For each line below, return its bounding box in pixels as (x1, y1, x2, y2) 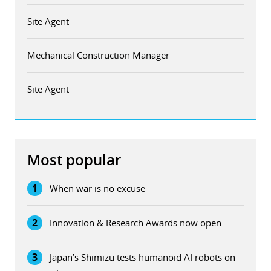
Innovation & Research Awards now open (50, 216, 221, 229)
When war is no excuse (50, 181, 145, 194)
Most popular (27, 149, 121, 169)
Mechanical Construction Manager (27, 48, 169, 61)
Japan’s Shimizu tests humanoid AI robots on (50, 250, 235, 263)
